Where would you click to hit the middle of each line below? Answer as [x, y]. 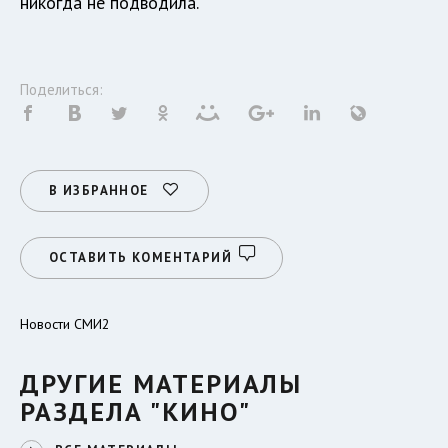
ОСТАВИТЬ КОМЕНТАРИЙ [141, 258]
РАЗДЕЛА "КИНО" [135, 412]
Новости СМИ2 [65, 324]
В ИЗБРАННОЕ [99, 191]
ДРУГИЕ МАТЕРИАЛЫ [161, 384]
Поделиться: [61, 90]
